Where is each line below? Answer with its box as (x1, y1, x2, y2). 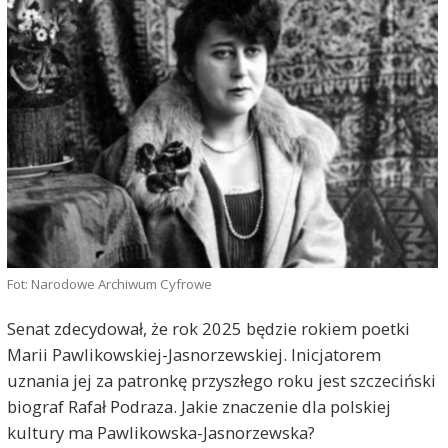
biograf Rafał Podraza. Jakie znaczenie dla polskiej (6, 395, 391, 418)
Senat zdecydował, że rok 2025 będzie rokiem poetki (6, 317, 410, 340)
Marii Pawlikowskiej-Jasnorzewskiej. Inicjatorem (6, 343, 381, 366)
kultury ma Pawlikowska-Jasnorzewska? (6, 421, 315, 444)
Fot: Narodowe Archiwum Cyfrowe (6, 274, 212, 293)
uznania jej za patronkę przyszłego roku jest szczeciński (6, 369, 436, 392)
